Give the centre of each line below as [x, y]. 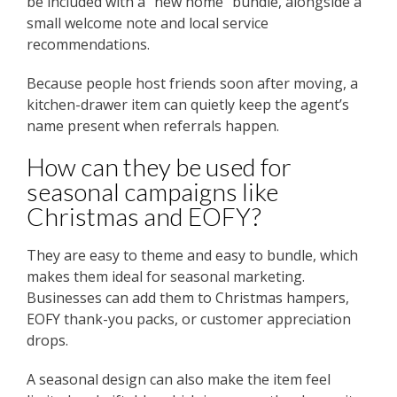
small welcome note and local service [148, 23]
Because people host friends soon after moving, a [192, 83]
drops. [47, 341]
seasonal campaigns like [152, 191]
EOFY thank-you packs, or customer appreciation [189, 319]
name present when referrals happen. [153, 125]
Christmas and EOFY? [144, 216]
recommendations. [88, 44]
